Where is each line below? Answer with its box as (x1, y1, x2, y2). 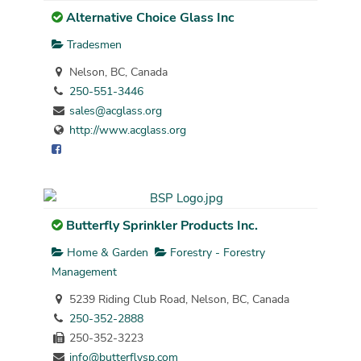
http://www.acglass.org (68, 122, 186, 138)
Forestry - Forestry (166, 244, 265, 260)
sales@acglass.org (68, 102, 162, 118)
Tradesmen (63, 36, 122, 52)
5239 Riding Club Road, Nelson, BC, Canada (65, 291, 289, 307)
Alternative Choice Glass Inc (65, 8, 234, 27)
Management (51, 263, 117, 280)
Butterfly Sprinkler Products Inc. (65, 216, 258, 234)
